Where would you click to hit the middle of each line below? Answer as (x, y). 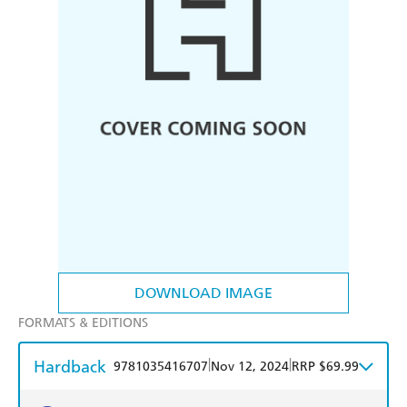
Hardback (70, 367)
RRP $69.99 (325, 367)
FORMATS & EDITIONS (83, 323)
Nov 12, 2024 (250, 367)
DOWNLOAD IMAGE (203, 293)
